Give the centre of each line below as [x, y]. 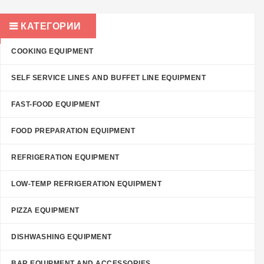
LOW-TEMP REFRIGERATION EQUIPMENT [86, 184]
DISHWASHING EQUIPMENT [62, 237]
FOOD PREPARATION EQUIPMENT [73, 131]
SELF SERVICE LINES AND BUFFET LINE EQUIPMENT [108, 78]
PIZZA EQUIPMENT [45, 211]
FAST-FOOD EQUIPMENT [56, 105]
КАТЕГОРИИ [49, 27]
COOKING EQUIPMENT [52, 52]
